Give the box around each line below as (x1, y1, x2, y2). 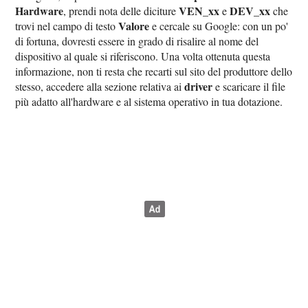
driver (184, 78, 213, 95)
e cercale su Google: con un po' (149, 19, 289, 34)
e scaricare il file (212, 79, 286, 94)
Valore (118, 18, 150, 34)
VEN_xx (179, 3, 220, 19)
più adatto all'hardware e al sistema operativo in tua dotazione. (15, 94, 283, 109)
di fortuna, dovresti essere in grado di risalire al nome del (15, 34, 259, 49)
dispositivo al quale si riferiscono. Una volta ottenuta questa (15, 49, 271, 64)
